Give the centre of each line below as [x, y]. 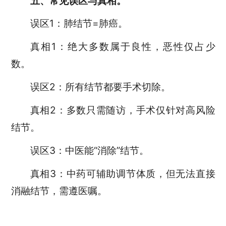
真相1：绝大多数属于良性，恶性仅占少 [123, 47]
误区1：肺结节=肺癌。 [81, 23]
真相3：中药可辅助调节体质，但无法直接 [123, 174]
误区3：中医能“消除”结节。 [92, 151]
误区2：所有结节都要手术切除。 [103, 87]
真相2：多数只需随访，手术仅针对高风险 [123, 110]
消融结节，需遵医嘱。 [61, 191]
